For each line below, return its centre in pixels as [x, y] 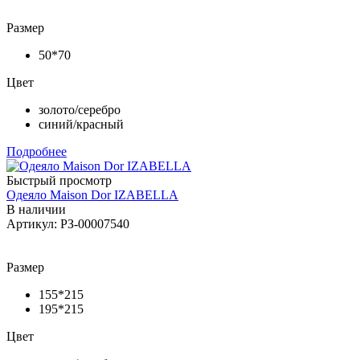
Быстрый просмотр [59, 180]
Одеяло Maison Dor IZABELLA [92, 194]
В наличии [36, 209]
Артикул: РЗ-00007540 [68, 223]
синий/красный [81, 124]
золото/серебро [80, 109]
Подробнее [37, 151]
